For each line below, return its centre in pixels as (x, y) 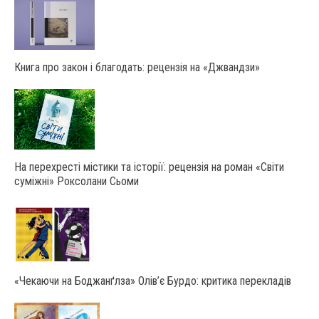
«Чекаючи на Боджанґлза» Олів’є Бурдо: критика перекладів (153, 281)
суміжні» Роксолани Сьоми (77, 182)
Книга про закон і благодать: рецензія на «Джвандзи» (137, 68)
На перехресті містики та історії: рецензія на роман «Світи (149, 167)
